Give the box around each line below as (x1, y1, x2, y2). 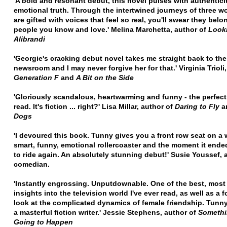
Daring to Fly (175, 102, 219, 110)
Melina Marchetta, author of (111, 25, 208, 33)
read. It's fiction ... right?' (14, 102, 102, 110)
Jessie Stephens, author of (103, 208, 198, 216)
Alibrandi (14, 34, 45, 43)
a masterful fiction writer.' (14, 208, 103, 216)
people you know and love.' (14, 25, 111, 33)
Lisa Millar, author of (102, 102, 175, 110)
